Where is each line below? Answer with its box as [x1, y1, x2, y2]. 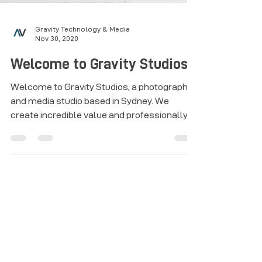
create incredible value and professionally [11, 140, 188, 150]
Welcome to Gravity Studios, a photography [11, 112, 192, 122]
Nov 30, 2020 [35, 65, 78, 73]
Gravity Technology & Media [35, 56, 130, 63]
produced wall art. [11, 154, 87, 164]
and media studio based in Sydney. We [11, 126, 169, 136]
